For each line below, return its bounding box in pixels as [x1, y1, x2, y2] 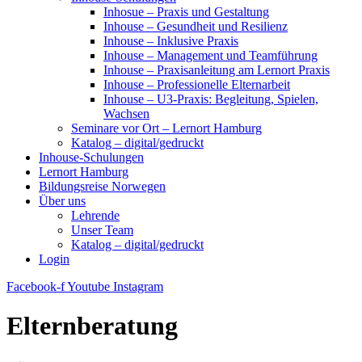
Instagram [113, 280, 163, 293]
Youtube [67, 280, 110, 293]
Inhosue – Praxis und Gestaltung [103, 5, 269, 19]
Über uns [39, 194, 86, 208]
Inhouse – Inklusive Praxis [103, 34, 238, 48]
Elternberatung [6, 311, 178, 341]
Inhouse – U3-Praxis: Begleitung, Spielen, [103, 92, 318, 106]
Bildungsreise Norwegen [39, 179, 166, 193]
